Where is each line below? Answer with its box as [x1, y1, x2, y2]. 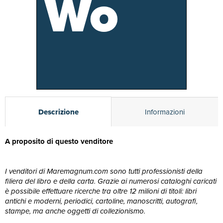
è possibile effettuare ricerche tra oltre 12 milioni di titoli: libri [5, 186, 197, 197]
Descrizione [38, 106, 79, 117]
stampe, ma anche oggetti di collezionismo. [5, 206, 145, 217]
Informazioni [145, 106, 185, 117]
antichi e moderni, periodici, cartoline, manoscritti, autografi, [5, 196, 198, 207]
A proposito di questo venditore [5, 136, 113, 147]
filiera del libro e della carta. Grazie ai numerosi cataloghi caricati [5, 176, 217, 187]
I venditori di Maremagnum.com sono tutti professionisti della [5, 166, 203, 177]
